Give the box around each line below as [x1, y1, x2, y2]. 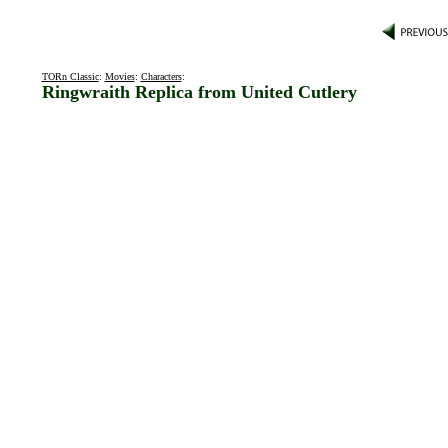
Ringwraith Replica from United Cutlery [41, 82, 357, 102]
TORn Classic [41, 71, 99, 82]
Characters [140, 71, 182, 82]
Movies [104, 71, 135, 82]
